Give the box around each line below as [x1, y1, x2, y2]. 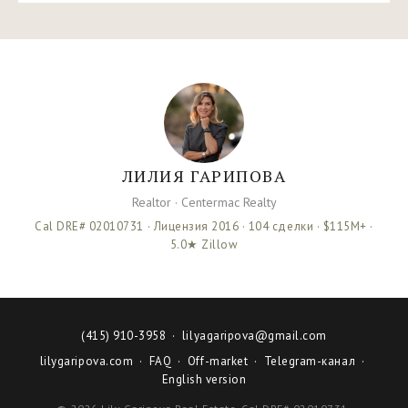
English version [161, 371, 247, 387]
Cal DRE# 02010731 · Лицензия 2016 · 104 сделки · [35, 218, 323, 234]
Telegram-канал [263, 352, 356, 369]
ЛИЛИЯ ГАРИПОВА [121, 164, 287, 187]
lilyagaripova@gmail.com [181, 327, 327, 343]
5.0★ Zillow [169, 236, 239, 252]
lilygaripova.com [39, 352, 134, 369]
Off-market [187, 352, 249, 369]
